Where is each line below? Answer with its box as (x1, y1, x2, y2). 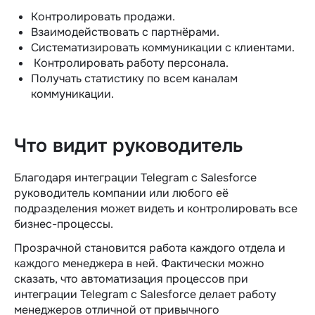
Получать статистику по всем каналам (31, 70, 238, 86)
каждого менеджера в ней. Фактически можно (14, 255, 264, 271)
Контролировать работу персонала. (31, 55, 229, 70)
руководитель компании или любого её (14, 185, 229, 200)
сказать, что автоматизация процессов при (14, 271, 248, 286)
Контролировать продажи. (31, 8, 175, 24)
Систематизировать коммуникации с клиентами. (31, 39, 295, 55)
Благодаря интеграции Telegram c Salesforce (14, 169, 257, 185)
